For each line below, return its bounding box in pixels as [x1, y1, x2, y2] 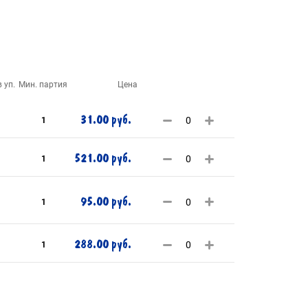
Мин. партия [19, 80, 67, 89]
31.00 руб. [80, 112, 131, 128]
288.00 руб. [74, 236, 131, 252]
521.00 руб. [74, 151, 131, 166]
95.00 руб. [80, 193, 131, 210]
